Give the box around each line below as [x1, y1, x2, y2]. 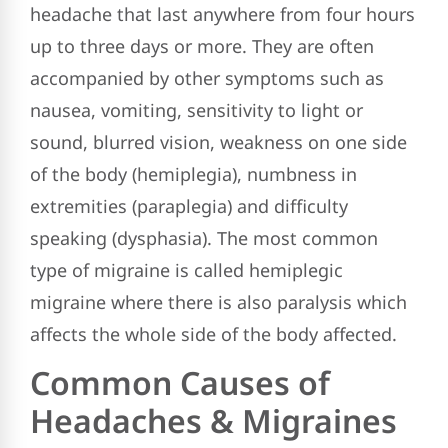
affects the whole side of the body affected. [30, 321, 397, 346]
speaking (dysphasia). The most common [30, 225, 378, 250]
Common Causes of [30, 361, 330, 404]
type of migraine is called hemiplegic [30, 257, 343, 282]
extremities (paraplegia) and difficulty [30, 193, 348, 218]
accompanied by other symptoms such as [30, 65, 384, 90]
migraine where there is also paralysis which [30, 289, 407, 314]
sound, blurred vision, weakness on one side [30, 129, 407, 154]
